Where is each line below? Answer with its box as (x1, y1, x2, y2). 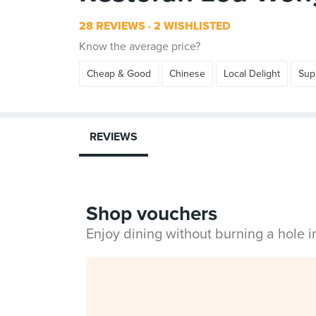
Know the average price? (79, 39, 200, 54)
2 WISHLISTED (151, 19, 231, 33)
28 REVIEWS (79, 19, 145, 33)
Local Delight (224, 68, 280, 80)
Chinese (169, 68, 205, 80)
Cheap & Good (87, 68, 151, 80)
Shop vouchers (86, 202, 217, 226)
